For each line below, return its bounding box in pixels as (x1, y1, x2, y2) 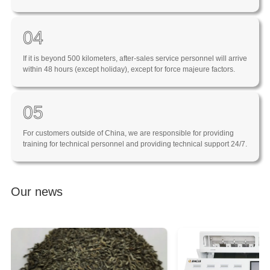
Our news (10, 185, 63, 199)
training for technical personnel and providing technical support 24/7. (22, 140, 247, 149)
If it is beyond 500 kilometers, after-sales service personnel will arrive (22, 54, 247, 63)
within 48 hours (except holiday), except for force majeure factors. (22, 64, 235, 74)
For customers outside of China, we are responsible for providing (22, 129, 234, 138)
